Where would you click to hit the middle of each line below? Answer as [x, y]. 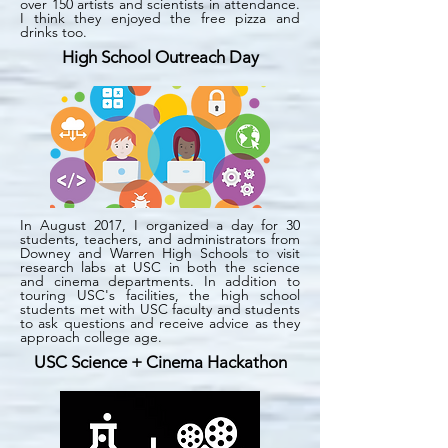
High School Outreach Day [160, 57]
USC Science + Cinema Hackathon [160, 362]
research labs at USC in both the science [160, 267]
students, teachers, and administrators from [160, 239]
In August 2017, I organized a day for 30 [160, 225]
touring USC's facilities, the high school [160, 295]
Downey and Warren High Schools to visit [160, 253]
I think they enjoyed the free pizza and [160, 18]
